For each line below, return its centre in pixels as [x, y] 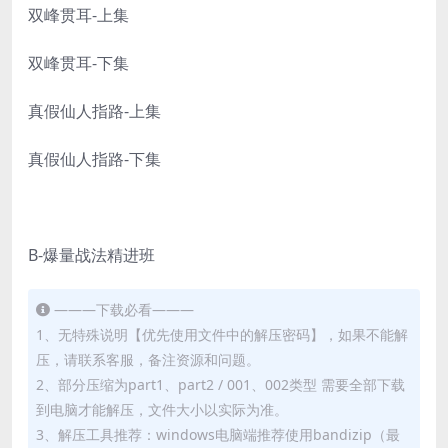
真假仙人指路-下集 [94, 159]
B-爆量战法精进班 [91, 255]
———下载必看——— [124, 310]
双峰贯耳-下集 [78, 63]
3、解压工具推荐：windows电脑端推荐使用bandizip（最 [218, 435]
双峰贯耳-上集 [78, 15]
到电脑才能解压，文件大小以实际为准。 [162, 410]
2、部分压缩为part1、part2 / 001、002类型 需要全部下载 [220, 385]
